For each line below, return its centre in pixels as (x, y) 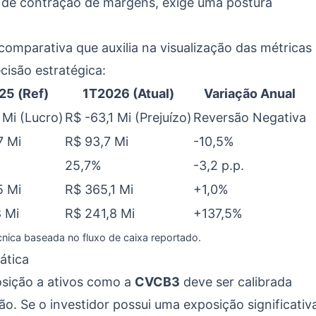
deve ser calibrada (236, 282)
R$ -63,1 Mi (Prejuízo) (128, 117)
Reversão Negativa (250, 117)
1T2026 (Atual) (128, 93)
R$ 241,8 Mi (100, 213)
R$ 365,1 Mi (99, 189)
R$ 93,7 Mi (97, 141)
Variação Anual (250, 93)
